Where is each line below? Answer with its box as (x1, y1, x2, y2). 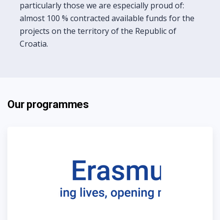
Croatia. (20, 38, 48, 49)
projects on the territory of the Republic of (20, 25, 176, 36)
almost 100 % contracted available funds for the (20, 12, 194, 24)
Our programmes (7, 98, 89, 110)
